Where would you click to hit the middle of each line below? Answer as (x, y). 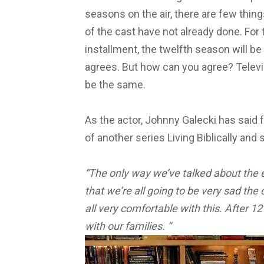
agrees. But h (115, 67)
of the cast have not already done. (165, 32)
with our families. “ (128, 226)
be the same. (115, 85)
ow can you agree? (191, 67)
